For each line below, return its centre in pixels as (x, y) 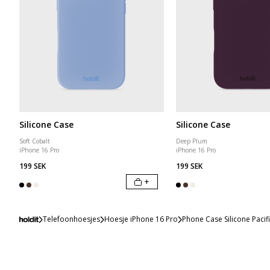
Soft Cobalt (35, 141)
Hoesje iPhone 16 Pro (141, 219)
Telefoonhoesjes (71, 219)
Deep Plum (192, 141)
